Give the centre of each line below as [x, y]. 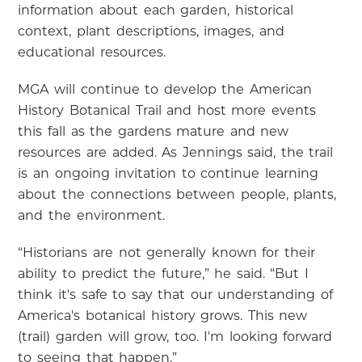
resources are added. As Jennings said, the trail [176, 153]
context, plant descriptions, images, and [151, 32]
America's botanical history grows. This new [163, 316]
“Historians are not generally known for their [166, 253]
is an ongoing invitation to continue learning [168, 174]
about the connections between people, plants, [177, 195]
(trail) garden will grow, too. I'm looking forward [175, 337]
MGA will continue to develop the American [165, 90]
